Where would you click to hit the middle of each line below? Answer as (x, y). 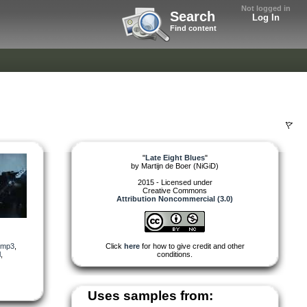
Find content (193, 28)
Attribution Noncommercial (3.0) (175, 198)
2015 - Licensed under (175, 182)
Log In (266, 17)
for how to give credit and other (192, 246)
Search (193, 16)
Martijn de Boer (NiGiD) (180, 165)
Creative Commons (175, 190)
